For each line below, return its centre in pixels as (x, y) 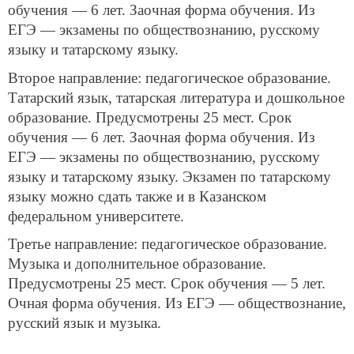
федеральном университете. (96, 216)
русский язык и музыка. (85, 323)
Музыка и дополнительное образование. (137, 264)
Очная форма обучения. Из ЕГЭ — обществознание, (177, 303)
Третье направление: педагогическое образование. (168, 244)
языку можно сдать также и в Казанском (137, 196)
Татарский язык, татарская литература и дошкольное (176, 97)
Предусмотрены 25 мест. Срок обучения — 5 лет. (167, 284)
